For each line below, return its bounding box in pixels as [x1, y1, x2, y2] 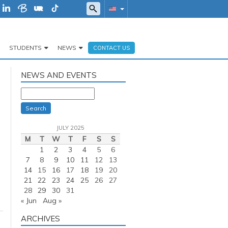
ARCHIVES [21, 214, 60, 223]
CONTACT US [93, 44, 130, 51]
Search [25, 104, 46, 112]
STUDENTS [9, 44, 42, 51]
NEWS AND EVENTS [21, 70, 97, 80]
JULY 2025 [56, 124, 84, 131]
